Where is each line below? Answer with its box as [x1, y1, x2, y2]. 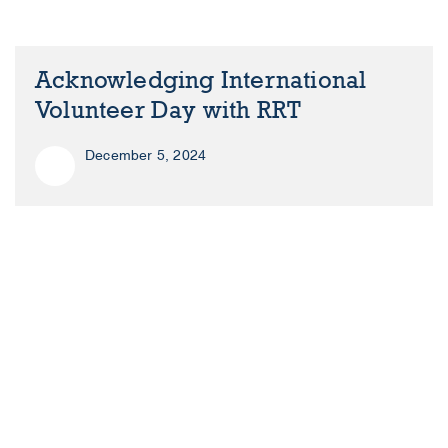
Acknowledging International [35, 65, 367, 95]
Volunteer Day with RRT [35, 95, 302, 125]
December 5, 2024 [85, 146, 207, 164]
